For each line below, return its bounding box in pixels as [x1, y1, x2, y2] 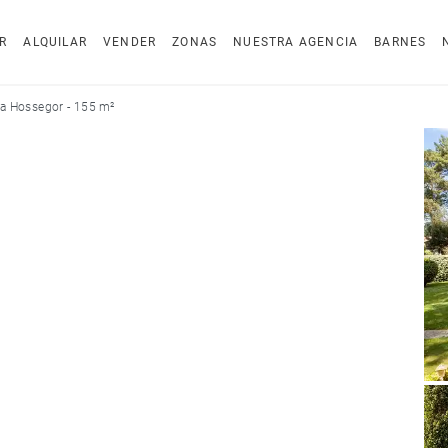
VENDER [103, 35, 157, 49]
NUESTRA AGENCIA [233, 35, 359, 49]
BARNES [374, 35, 427, 49]
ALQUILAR [23, 35, 87, 49]
